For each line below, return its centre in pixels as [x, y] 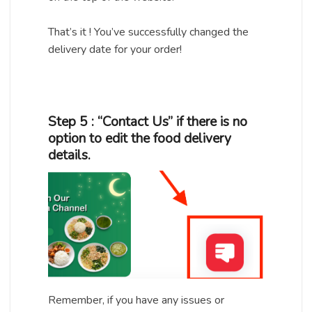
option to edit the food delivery [140, 138]
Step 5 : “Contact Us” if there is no [148, 122]
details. [69, 155]
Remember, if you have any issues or [136, 300]
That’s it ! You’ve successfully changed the [148, 32]
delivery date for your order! [116, 49]
